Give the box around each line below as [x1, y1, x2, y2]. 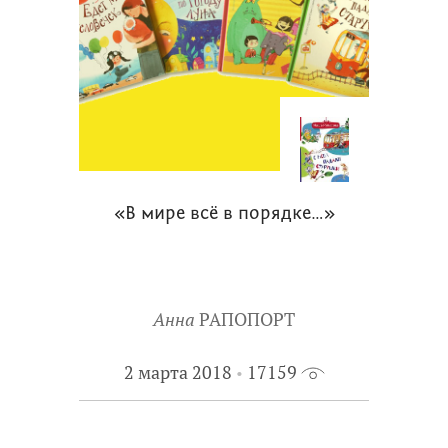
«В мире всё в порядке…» [113, 205, 335, 224]
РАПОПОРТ [199, 308, 295, 331]
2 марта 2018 [123, 361, 232, 384]
